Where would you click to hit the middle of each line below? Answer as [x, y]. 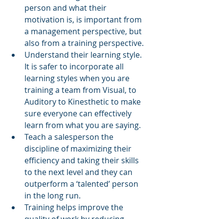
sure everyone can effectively [79, 113]
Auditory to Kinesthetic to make [84, 102]
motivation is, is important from [84, 20]
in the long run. [56, 196]
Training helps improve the [75, 207]
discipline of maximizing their [79, 149]
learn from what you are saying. [84, 125]
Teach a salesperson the [70, 137]
